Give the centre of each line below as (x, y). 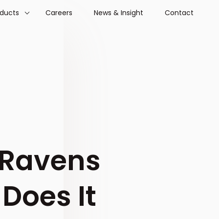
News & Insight (119, 13)
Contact (179, 13)
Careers (59, 13)
